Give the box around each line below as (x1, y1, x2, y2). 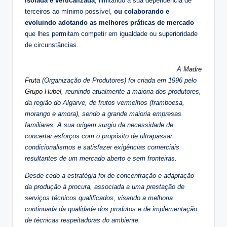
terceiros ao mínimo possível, (25, 8, 114, 16)
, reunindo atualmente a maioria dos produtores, (61, 88, 201, 96)
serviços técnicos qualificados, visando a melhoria (25, 194, 173, 202)
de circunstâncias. (25, 41, 79, 49)
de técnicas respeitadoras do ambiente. (25, 216, 140, 224)
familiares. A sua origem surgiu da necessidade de (25, 121, 173, 129)
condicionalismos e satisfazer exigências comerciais (25, 143, 179, 152)
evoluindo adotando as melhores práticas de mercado (25, 19, 194, 27)
